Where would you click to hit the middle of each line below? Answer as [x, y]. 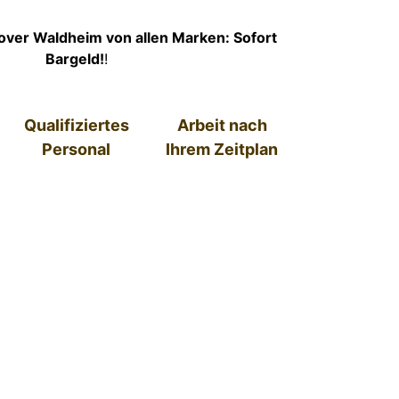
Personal [77, 150]
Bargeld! [75, 59]
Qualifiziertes [76, 126]
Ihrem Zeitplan [222, 150]
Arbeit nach [222, 126]
